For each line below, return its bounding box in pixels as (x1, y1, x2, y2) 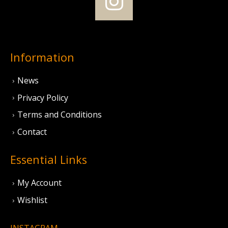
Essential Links (10, 152, 87, 167)
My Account (17, 177, 62, 189)
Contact (17, 126, 47, 138)
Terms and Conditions (17, 109, 102, 121)
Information (10, 49, 74, 65)
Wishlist (17, 194, 47, 206)
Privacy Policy (17, 92, 68, 103)
